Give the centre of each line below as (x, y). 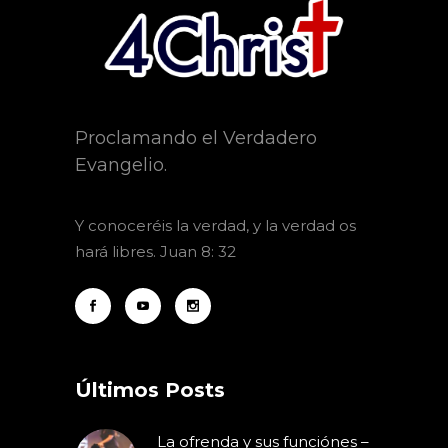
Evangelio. (121, 164)
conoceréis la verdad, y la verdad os (220, 225)
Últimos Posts (150, 389)
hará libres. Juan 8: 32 (157, 251)
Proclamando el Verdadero (196, 137)
